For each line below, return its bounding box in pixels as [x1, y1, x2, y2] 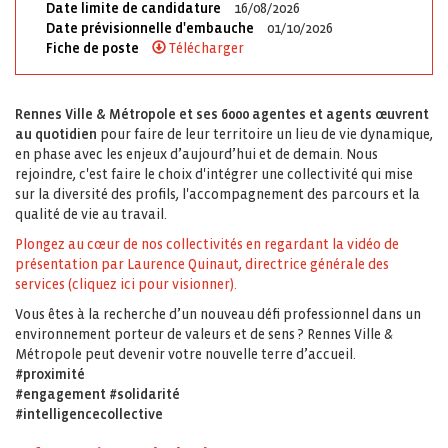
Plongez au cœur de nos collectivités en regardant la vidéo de [15, 237, 399, 252]
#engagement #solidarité [15, 387, 180, 402]
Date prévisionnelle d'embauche [46, 21, 257, 36]
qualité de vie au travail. [15, 207, 167, 222]
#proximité [15, 367, 85, 382]
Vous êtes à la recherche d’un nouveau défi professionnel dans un [15, 307, 421, 322]
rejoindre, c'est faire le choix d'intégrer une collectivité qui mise [15, 167, 413, 182]
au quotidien [15, 127, 97, 142]
